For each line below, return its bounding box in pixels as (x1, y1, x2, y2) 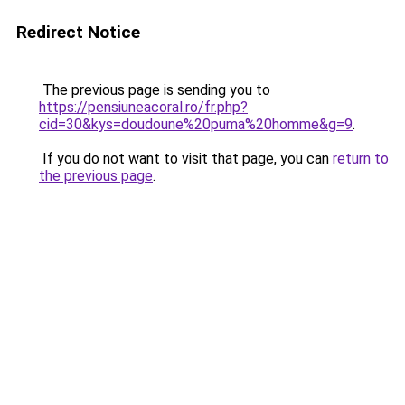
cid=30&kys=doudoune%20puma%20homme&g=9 (39, 116, 353, 133)
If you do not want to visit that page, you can (39, 150, 333, 167)
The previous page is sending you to (39, 81, 270, 99)
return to (333, 150, 389, 167)
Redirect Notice (16, 22, 140, 42)
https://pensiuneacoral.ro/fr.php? (39, 99, 248, 116)
